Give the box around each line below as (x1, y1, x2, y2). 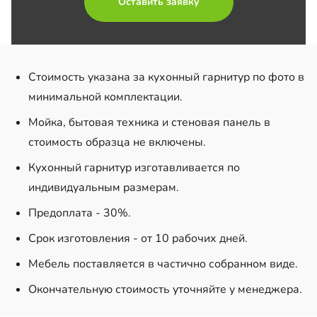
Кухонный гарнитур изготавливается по (28, 159, 240, 175)
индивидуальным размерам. (28, 179, 182, 195)
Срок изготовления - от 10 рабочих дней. (28, 230, 250, 246)
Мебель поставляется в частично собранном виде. (28, 255, 298, 272)
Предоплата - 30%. (28, 204, 134, 221)
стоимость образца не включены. (28, 134, 209, 150)
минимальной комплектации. (28, 88, 185, 105)
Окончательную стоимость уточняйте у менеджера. (28, 281, 302, 297)
